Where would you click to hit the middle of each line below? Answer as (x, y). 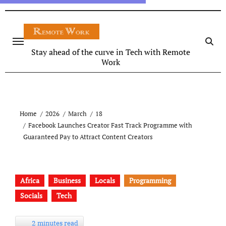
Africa (30, 180)
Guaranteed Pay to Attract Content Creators (88, 136)
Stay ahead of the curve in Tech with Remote (111, 52)
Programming (150, 180)
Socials (31, 195)
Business (67, 180)
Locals (105, 180)
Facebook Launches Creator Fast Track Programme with (110, 125)
